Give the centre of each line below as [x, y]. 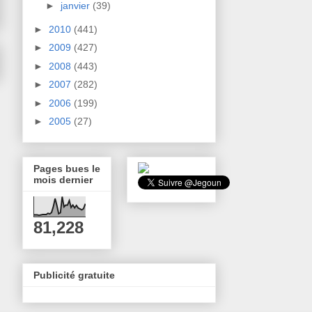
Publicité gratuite [74, 275]
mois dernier [63, 180]
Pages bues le [67, 169]
